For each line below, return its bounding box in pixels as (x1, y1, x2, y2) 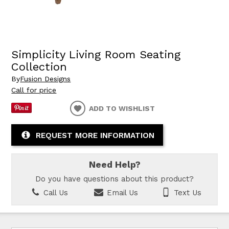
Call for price (11, 86, 57, 95)
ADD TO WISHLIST (89, 104, 155, 113)
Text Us (171, 188, 202, 198)
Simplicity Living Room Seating (11, 48, 181, 61)
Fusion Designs (20, 75, 71, 83)
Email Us (104, 188, 138, 198)
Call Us (41, 188, 68, 198)
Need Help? (88, 159, 141, 170)
